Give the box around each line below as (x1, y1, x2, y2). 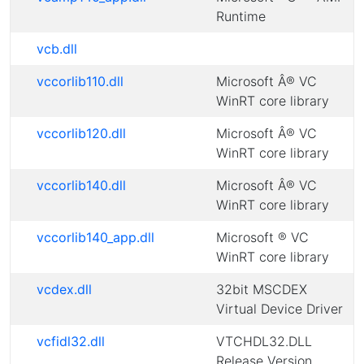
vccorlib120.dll (37, 125, 126, 141)
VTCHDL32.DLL (216, 333, 312, 349)
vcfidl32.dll (37, 333, 105, 349)
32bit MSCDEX (216, 281, 307, 297)
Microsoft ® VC (216, 229, 309, 245)
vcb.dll (37, 41, 77, 57)
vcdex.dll (37, 281, 92, 297)
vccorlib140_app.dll (37, 229, 154, 245)
